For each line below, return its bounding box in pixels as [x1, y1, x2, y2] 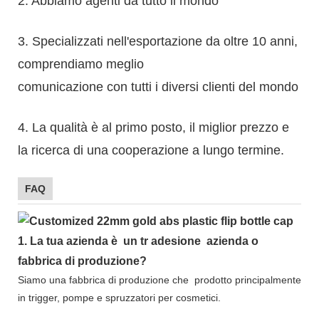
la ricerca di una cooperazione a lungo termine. [18, 142, 284, 157]
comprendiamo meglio [18, 56, 144, 71]
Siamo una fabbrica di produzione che [18, 274, 192, 286]
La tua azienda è [30, 235, 120, 248]
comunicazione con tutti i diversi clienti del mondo [18, 79, 298, 94]
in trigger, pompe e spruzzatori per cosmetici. [18, 292, 221, 304]
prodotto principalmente [192, 274, 301, 286]
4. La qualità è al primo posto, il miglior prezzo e [18, 120, 289, 135]
